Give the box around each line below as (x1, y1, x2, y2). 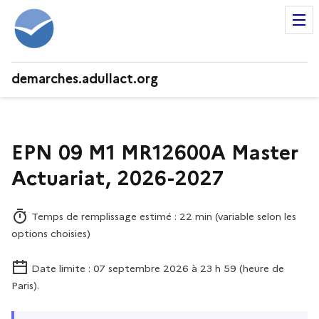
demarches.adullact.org (11, 71, 158, 87)
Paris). (11, 278, 39, 292)
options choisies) (11, 227, 90, 241)
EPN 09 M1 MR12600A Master (11, 140, 298, 164)
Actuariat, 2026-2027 (11, 166, 224, 190)
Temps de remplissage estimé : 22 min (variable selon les (28, 210, 296, 224)
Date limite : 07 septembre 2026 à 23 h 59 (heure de (28, 261, 284, 275)
